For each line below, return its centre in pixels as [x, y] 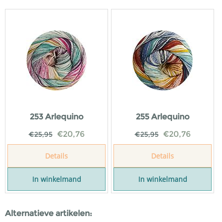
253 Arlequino [56, 117]
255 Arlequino [163, 117]
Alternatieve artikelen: [49, 213]
